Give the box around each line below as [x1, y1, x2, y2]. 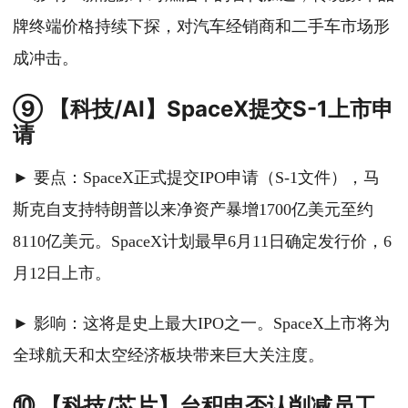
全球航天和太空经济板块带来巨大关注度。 [13, 346, 324, 365]
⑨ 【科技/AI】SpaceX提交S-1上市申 [13, 96, 393, 123]
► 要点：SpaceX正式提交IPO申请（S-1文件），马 [13, 168, 380, 188]
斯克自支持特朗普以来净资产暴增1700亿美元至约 [13, 200, 373, 219]
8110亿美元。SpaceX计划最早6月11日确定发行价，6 [13, 232, 392, 251]
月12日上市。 [13, 264, 111, 283]
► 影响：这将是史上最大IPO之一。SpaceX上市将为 [13, 314, 390, 333]
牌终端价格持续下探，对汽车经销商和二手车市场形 [13, 17, 390, 36]
